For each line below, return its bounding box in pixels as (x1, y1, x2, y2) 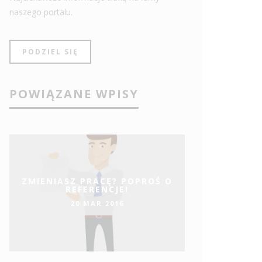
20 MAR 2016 (70, 198, 124, 208)
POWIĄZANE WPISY (9, 86, 139, 102)
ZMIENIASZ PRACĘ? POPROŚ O (22, 175, 173, 187)
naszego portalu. (9, 6, 73, 18)
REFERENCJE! (65, 184, 129, 195)
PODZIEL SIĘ (22, 47, 78, 57)
